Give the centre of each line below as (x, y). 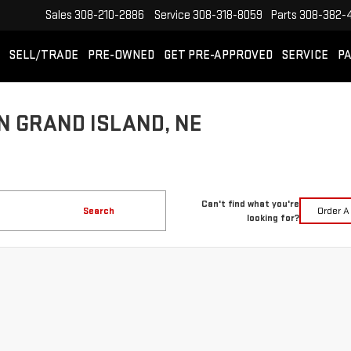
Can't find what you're (250, 204)
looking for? (273, 218)
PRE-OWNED (121, 56)
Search (98, 211)
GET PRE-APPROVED (218, 56)
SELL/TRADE (44, 56)
